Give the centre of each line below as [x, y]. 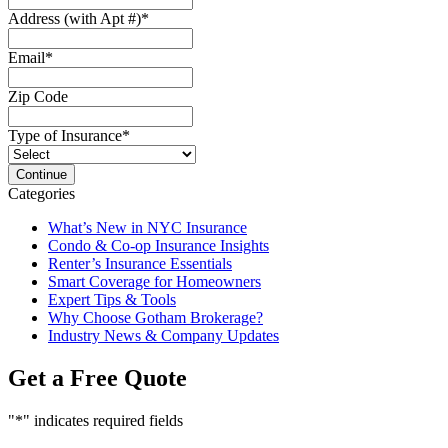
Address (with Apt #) [74, 18]
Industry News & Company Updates [163, 335]
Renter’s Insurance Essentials [140, 263]
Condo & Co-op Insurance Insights [158, 245]
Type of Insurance [65, 135]
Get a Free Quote [97, 377]
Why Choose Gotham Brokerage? [155, 317]
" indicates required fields [103, 420]
